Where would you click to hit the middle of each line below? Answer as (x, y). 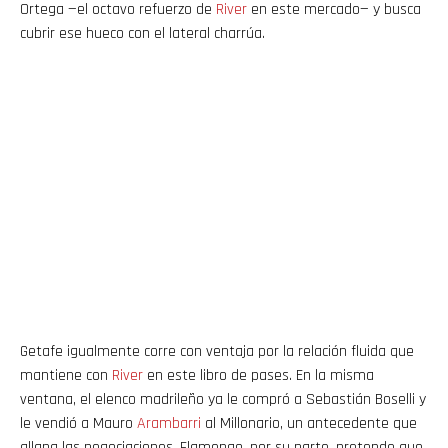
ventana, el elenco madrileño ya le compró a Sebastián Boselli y (223, 400)
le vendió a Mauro (78, 424)
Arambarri (169, 424)
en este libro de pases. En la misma (258, 376)
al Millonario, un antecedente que (309, 424)
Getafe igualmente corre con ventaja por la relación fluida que (217, 352)
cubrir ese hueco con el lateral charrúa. (142, 34)
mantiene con (66, 376)
